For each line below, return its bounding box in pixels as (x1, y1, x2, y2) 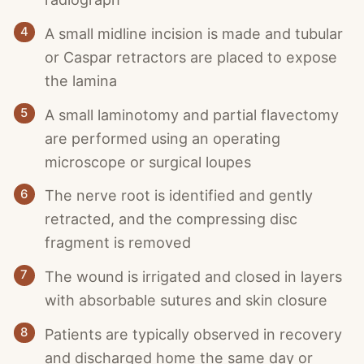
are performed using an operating (45, 129, 281, 147)
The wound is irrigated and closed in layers (45, 268, 343, 285)
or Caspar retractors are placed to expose (45, 48, 338, 66)
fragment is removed (45, 234, 192, 252)
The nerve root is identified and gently (45, 187, 314, 205)
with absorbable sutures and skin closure (45, 292, 328, 309)
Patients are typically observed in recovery (45, 325, 343, 343)
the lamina (45, 71, 118, 89)
